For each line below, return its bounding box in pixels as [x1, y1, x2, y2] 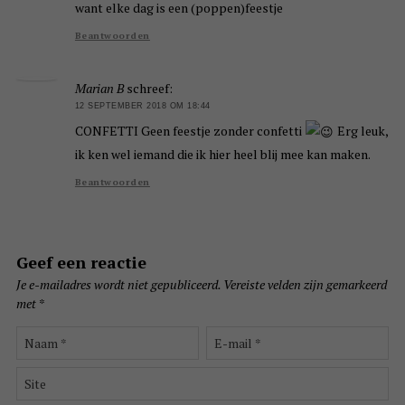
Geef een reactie [15, 251, 146, 274]
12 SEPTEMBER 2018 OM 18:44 [74, 101, 211, 111]
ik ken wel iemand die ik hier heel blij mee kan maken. [74, 146, 371, 164]
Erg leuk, [334, 121, 388, 139]
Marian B [74, 80, 124, 98]
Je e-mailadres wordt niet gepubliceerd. [15, 276, 221, 294]
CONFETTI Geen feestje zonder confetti [74, 121, 305, 139]
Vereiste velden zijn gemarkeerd [222, 276, 387, 294]
